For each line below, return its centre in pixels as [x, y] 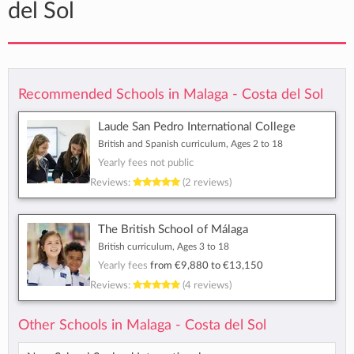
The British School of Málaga [173, 230]
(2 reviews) [206, 183]
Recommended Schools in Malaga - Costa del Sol [171, 95]
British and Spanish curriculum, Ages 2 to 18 [190, 144]
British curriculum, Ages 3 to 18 [164, 247]
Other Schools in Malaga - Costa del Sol [142, 326]
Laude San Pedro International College [197, 127]
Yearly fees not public [146, 163]
